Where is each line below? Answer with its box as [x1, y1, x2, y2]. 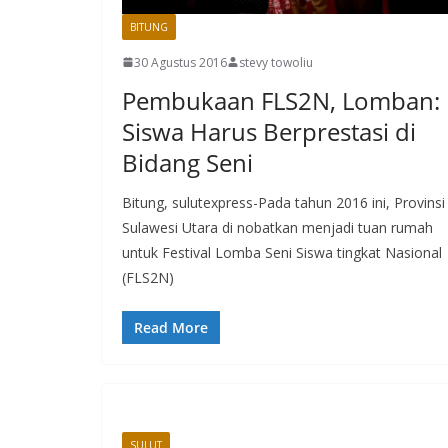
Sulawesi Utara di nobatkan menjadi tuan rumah [122, 217, 433, 237]
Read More [134, 317, 208, 337]
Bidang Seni [122, 145, 253, 179]
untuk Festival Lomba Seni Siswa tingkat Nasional [122, 242, 442, 262]
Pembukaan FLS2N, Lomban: [122, 83, 440, 117]
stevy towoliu [239, 53, 313, 71]
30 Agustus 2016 [134, 53, 227, 71]
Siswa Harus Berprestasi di [122, 114, 416, 148]
